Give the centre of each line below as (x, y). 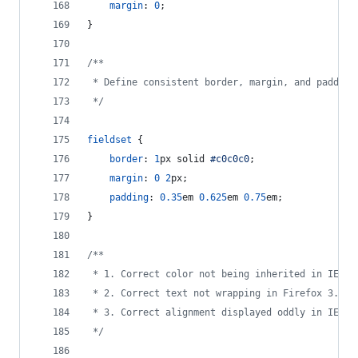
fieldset (109, 140)
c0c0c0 (233, 159)
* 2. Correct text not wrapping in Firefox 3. (213, 293)
